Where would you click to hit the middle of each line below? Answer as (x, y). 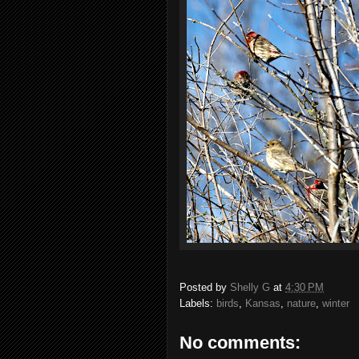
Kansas (263, 304)
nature (301, 304)
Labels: (198, 304)
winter (336, 304)
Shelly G (250, 288)
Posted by (205, 288)
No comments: (240, 343)
